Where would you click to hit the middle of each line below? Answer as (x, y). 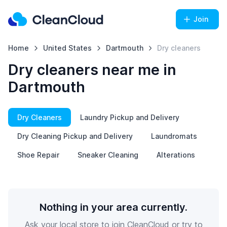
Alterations (176, 155)
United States (67, 48)
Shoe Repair (38, 155)
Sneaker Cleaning (108, 155)
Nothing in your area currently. (113, 207)
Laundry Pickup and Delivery (130, 117)
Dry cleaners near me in (92, 70)
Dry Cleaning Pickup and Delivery (75, 136)
